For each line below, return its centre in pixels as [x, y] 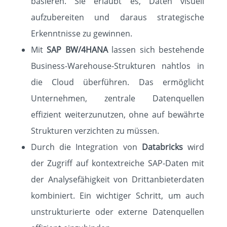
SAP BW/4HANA [77, 50]
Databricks [162, 147]
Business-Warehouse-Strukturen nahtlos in [118, 66]
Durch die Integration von [84, 147]
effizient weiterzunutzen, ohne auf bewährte [118, 115]
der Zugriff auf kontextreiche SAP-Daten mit [118, 163]
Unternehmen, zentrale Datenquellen [118, 98]
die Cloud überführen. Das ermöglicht [118, 82]
